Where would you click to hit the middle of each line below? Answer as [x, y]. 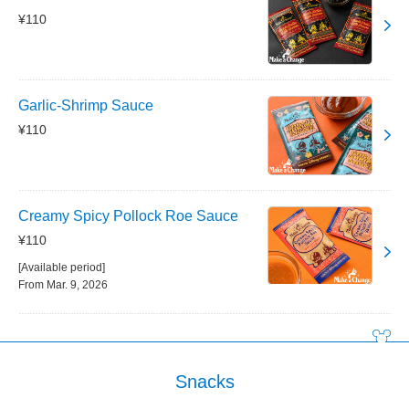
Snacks [204, 381]
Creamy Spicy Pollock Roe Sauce [128, 215]
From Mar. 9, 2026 [63, 284]
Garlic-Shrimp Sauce [86, 106]
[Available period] [62, 267]
